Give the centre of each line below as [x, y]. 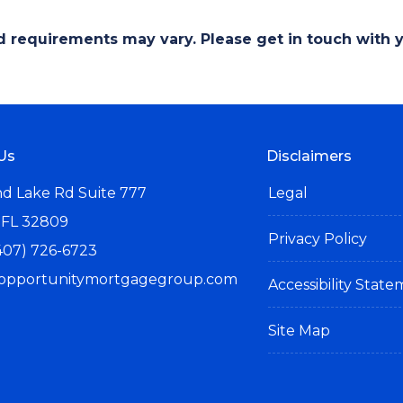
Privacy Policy [318, 239]
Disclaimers [309, 156]
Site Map [300, 331]
